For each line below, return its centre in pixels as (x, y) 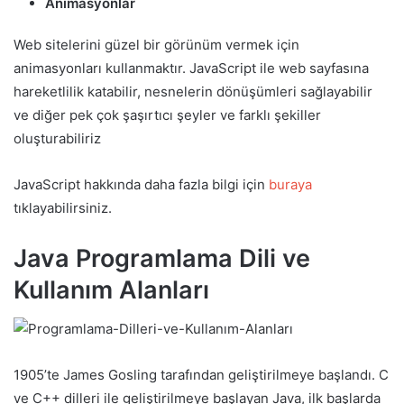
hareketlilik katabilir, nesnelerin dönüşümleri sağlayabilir (193, 91)
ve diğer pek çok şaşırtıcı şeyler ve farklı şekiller (167, 115)
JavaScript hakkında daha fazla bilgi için (141, 184)
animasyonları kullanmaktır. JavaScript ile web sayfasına (191, 68)
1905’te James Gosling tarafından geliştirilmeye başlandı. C (201, 375)
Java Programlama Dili (145, 258)
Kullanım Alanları (111, 289)
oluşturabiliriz (57, 138)
